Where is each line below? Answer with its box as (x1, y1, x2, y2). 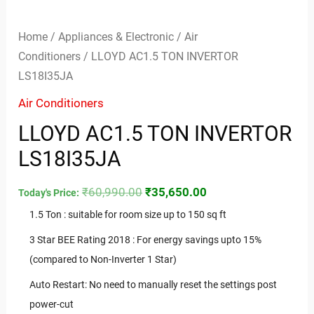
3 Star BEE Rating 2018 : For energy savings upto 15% (29, 234, 262, 246)
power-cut (29, 299, 74, 310)
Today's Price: (18, 187, 80, 199)
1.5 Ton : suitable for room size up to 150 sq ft (29, 209, 227, 221)
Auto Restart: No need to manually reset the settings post (29, 279, 278, 291)
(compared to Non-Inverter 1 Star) (29, 254, 177, 266)
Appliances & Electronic (58, 30, 175, 44)
